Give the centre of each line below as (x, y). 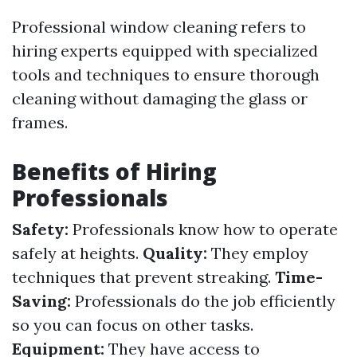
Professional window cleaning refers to (159, 27)
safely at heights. (77, 253)
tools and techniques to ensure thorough (166, 75)
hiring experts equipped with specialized (165, 51)
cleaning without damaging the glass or (160, 98)
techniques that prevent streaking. (143, 277)
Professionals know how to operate (203, 229)
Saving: (41, 301)
